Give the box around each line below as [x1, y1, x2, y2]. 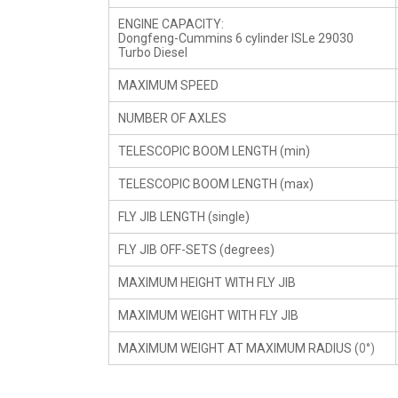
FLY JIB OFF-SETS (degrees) [118, 243, 275, 257]
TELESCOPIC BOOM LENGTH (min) [118, 144, 310, 158]
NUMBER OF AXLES [118, 111, 227, 125]
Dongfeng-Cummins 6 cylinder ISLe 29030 [118, 31, 354, 45]
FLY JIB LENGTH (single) [118, 210, 250, 224]
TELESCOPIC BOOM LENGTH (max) [118, 177, 314, 191]
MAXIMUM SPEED [118, 78, 219, 92]
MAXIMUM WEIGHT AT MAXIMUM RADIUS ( [118, 341, 359, 355]
